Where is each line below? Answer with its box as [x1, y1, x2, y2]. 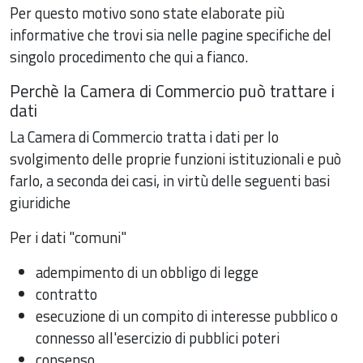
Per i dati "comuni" [10, 225, 126, 249]
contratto [36, 282, 97, 305]
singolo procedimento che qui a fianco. [10, 45, 248, 68]
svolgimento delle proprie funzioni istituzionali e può [10, 147, 341, 170]
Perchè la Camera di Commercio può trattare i [10, 77, 335, 104]
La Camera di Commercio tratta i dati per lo [10, 125, 279, 148]
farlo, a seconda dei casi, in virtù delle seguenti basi [10, 169, 330, 192]
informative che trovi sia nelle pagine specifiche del [10, 23, 331, 46]
